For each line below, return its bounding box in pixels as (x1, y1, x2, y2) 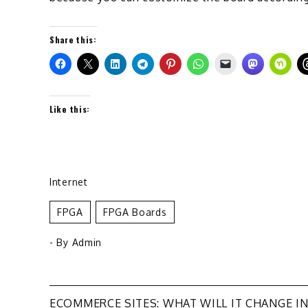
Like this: (49, 102, 90, 115)
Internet (49, 175, 88, 188)
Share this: (49, 33, 97, 45)
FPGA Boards (102, 206, 167, 218)
